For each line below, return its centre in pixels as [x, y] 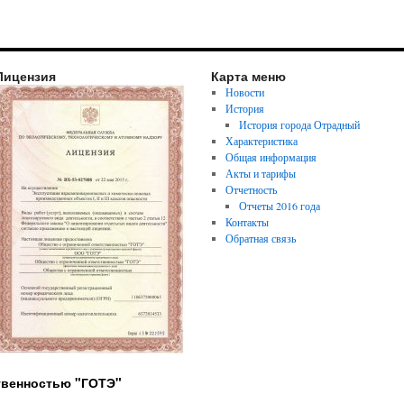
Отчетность [251, 189]
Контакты [247, 222]
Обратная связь [260, 238]
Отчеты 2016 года [280, 206]
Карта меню [248, 76]
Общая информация [271, 157]
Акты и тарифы [260, 173]
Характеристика [261, 141]
